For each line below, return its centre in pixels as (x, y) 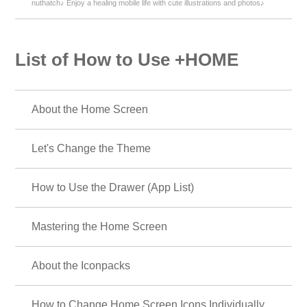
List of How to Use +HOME (127, 60)
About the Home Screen (90, 109)
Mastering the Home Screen (100, 226)
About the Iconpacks (81, 265)
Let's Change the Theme (91, 148)
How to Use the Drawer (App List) (113, 187)
